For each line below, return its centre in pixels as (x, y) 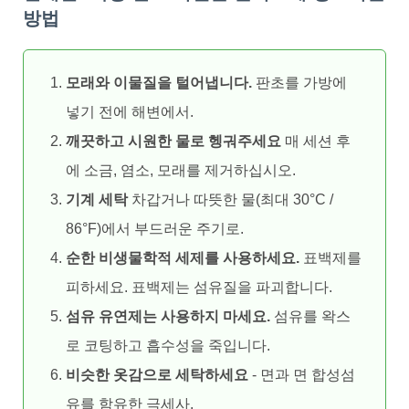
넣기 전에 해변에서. (130, 112)
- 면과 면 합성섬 (302, 375)
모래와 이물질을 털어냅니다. (159, 83)
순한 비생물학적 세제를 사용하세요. (183, 258)
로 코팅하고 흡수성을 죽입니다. (168, 346)
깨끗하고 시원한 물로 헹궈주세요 (173, 142)
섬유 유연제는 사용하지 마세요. (168, 317)
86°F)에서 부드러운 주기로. (155, 229)
